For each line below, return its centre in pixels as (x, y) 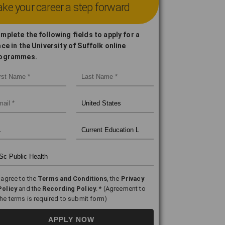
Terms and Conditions (72, 179)
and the (30, 189)
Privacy (132, 179)
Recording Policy (69, 189)
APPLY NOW (71, 220)
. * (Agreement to (121, 189)
